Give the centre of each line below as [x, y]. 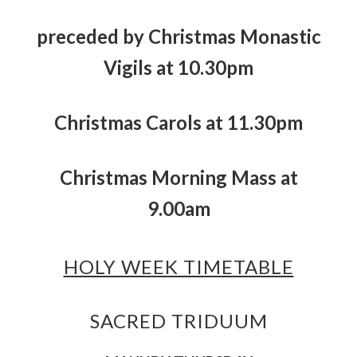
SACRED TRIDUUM [178, 320]
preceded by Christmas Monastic [178, 36]
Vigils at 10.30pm [178, 67]
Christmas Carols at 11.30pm [178, 122]
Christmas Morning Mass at [178, 177]
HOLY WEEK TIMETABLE [178, 266]
